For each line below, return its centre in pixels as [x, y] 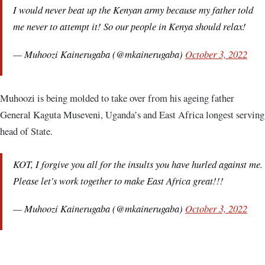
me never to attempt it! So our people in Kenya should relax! [130, 26]
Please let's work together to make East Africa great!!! [118, 180]
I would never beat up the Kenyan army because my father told [133, 10]
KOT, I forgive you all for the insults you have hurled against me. [138, 164]
